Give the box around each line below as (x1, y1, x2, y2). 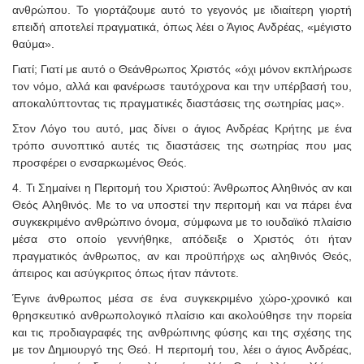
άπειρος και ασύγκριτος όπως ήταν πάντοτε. (12, 266, 239, 279)
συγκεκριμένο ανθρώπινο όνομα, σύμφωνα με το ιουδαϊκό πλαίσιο (12, 214, 352, 228)
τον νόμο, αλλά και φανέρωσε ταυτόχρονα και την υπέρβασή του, (12, 79, 352, 93)
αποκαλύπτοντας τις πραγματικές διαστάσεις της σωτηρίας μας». (12, 96, 344, 110)
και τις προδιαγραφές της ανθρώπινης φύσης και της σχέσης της (12, 325, 352, 339)
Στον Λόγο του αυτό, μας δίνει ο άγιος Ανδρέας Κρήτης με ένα (12, 121, 352, 135)
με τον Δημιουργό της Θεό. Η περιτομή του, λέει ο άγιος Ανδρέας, (12, 342, 352, 356)
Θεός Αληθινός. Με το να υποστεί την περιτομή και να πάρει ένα (12, 197, 352, 211)
